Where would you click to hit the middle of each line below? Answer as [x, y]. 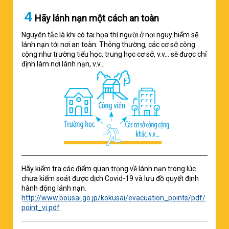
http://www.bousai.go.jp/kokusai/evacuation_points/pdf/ [114, 198]
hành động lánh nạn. [54, 188]
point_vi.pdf [41, 207]
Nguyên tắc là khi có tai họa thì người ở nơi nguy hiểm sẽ [110, 35]
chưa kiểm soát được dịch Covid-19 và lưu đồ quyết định [110, 178]
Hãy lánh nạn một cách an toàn [97, 18]
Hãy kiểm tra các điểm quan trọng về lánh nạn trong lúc [109, 168]
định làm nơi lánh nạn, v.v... [63, 64]
